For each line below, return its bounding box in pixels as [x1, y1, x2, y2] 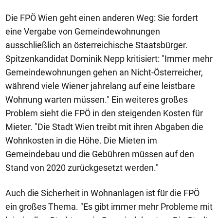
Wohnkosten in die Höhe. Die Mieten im [5, 135, 157, 145]
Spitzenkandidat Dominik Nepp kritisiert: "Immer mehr [5, 53, 213, 64]
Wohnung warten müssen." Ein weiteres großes [5, 94, 188, 105]
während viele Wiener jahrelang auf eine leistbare [5, 80, 195, 91]
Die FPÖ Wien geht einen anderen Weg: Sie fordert [5, 12, 198, 23]
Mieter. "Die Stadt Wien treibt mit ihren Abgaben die [5, 121, 203, 132]
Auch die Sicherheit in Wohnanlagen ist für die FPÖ [5, 187, 200, 198]
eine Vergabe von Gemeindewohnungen [5, 26, 160, 36]
